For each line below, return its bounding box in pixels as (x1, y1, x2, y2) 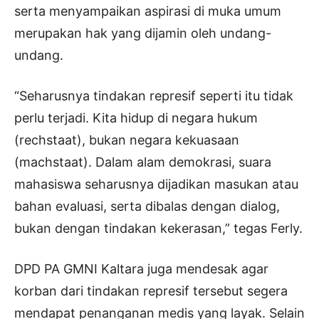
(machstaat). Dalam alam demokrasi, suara (14, 155, 271, 170)
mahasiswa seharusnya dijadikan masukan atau (14, 177, 298, 192)
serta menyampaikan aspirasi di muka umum (14, 4, 281, 19)
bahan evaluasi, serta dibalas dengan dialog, (14, 199, 280, 214)
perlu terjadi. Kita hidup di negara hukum (14, 110, 258, 126)
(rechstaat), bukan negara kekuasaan (14, 132, 239, 148)
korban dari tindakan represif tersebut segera (14, 283, 288, 299)
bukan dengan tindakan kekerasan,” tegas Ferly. (14, 221, 303, 236)
